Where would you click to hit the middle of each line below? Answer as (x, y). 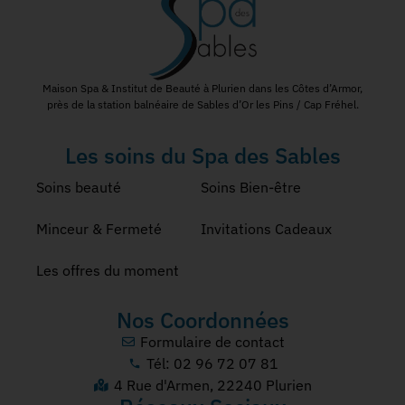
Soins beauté (79, 187)
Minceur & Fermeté (99, 228)
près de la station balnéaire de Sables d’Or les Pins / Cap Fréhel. (202, 105)
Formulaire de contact (213, 341)
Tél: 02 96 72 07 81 (213, 363)
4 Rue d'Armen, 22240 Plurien (212, 385)
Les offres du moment (108, 270)
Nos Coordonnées (202, 320)
